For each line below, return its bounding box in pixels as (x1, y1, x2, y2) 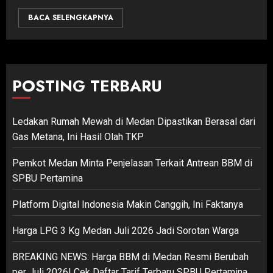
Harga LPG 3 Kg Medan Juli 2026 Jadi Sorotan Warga (12, 225, 239, 237)
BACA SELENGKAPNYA (28, 12, 113, 24)
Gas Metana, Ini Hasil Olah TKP (12, 131, 144, 143)
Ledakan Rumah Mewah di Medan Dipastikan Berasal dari (12, 116, 255, 128)
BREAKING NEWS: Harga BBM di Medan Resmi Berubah (12, 251, 249, 263)
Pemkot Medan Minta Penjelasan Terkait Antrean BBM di (12, 157, 252, 169)
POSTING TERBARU (12, 74, 162, 98)
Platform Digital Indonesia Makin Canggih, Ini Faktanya (12, 199, 243, 211)
